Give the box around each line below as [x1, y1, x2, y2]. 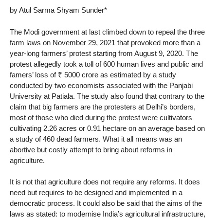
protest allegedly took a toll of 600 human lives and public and [10, 59, 203, 68]
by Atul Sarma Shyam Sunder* [10, 5, 107, 14]
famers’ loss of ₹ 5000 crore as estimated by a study [10, 70, 176, 79]
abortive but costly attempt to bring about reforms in [10, 145, 172, 154]
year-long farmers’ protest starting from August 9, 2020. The [10, 49, 198, 57]
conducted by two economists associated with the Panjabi [10, 81, 193, 90]
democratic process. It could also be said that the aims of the [10, 199, 202, 208]
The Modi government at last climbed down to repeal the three [10, 27, 205, 36]
